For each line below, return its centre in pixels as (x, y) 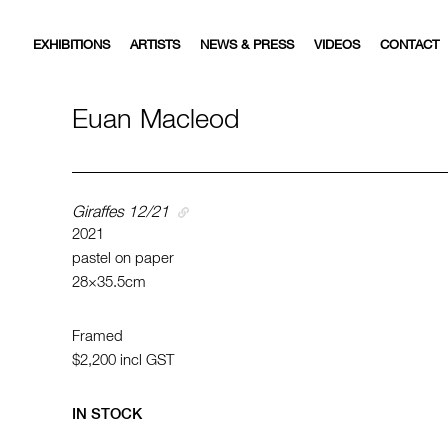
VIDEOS (337, 45)
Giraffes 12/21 (120, 213)
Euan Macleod (156, 120)
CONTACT (409, 45)
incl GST (147, 360)
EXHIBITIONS (71, 45)
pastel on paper (123, 258)
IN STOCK (107, 414)
